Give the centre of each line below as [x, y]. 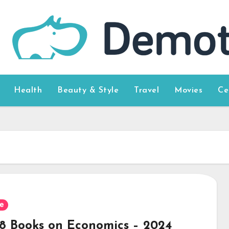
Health [28, 90]
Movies [189, 90]
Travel [147, 90]
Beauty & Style [88, 90]
